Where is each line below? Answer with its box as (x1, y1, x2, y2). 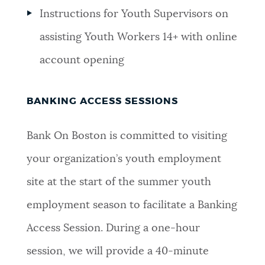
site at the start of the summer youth (26, 177, 211, 188)
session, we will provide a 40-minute (26, 246, 209, 257)
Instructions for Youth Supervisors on (40, 8, 229, 20)
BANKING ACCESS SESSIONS (26, 96, 178, 106)
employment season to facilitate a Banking (26, 200, 237, 211)
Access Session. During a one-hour (26, 223, 200, 234)
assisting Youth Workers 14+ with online (40, 31, 238, 43)
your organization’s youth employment (26, 154, 221, 165)
